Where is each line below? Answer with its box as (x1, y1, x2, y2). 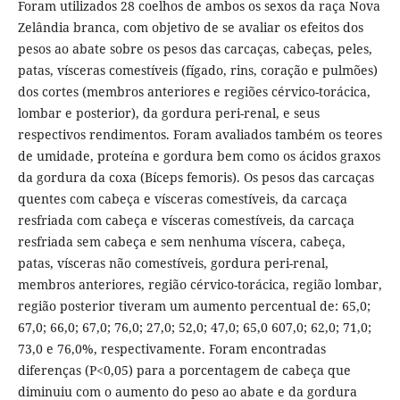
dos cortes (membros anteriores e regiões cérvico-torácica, (17, 82, 371, 100)
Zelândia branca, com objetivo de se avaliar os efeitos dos (17, 18, 363, 36)
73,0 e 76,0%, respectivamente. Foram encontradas (17, 339, 326, 357)
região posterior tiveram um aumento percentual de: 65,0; (17, 296, 371, 314)
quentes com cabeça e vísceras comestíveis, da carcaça (17, 189, 347, 207)
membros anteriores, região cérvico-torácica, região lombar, (17, 275, 382, 293)
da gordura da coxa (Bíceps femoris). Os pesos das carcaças (17, 168, 374, 186)
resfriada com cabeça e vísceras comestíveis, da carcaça (17, 211, 354, 229)
